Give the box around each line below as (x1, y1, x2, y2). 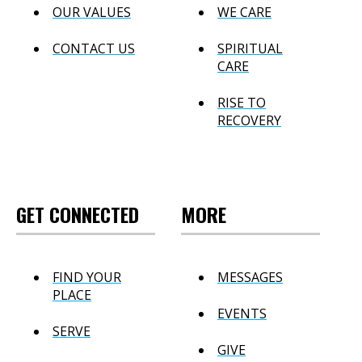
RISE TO (217, 93, 266, 112)
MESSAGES (217, 267, 283, 286)
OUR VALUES (53, 3, 131, 22)
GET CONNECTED (16, 200, 139, 229)
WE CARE (217, 3, 271, 22)
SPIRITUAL (217, 40, 283, 57)
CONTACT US (53, 40, 135, 57)
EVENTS (217, 304, 267, 322)
